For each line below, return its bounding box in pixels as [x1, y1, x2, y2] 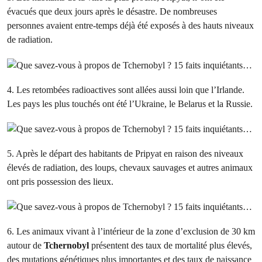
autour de [7, 240, 44, 251]
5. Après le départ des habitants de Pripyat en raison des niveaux [7, 147, 243, 159]
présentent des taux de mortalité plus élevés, [89, 240, 252, 251]
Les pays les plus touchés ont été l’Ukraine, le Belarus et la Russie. [7, 98, 253, 109]
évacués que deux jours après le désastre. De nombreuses [7, 6, 217, 18]
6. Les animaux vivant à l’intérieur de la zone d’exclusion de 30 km [7, 226, 255, 237]
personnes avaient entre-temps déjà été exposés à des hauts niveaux [7, 20, 254, 32]
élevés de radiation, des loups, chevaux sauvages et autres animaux [7, 161, 253, 173]
